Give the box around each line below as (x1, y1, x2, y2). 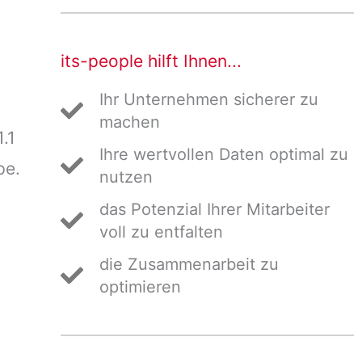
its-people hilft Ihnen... (60, 51, 242, 71)
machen (99, 112, 160, 132)
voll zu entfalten (99, 222, 223, 242)
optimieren (99, 277, 181, 297)
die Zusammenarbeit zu (99, 255, 279, 274)
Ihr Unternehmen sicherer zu (99, 90, 318, 109)
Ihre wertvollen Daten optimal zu (99, 145, 348, 164)
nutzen (99, 167, 153, 187)
